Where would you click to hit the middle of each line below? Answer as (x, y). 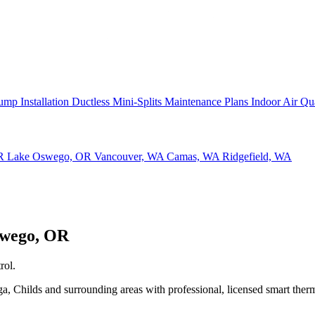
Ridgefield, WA (257, 156)
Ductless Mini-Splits (118, 102)
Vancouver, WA (130, 156)
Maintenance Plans (208, 102)
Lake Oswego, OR (51, 156)
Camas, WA (194, 156)
